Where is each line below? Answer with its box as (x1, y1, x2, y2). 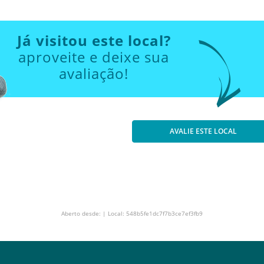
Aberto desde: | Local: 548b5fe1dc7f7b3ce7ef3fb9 (61, 209, 203, 217)
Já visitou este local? (16, 31, 171, 50)
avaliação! (59, 64, 128, 83)
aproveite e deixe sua (18, 47, 169, 67)
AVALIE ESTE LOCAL (170, 126, 237, 136)
